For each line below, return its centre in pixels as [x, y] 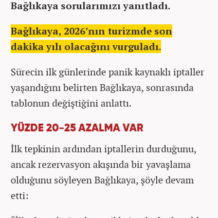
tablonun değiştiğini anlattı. [71, 103]
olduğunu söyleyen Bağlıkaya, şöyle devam [102, 180]
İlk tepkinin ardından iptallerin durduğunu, [103, 148]
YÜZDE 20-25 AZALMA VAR [77, 128]
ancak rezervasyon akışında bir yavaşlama [101, 164]
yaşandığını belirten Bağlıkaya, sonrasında [102, 87]
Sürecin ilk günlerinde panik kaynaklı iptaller [108, 72]
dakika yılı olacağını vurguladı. [86, 46]
